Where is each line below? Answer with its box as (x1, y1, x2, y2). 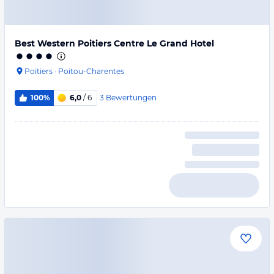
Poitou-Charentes (58, 67, 124, 76)
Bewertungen (105, 92, 157, 102)
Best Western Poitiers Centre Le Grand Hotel (15, 38, 214, 49)
